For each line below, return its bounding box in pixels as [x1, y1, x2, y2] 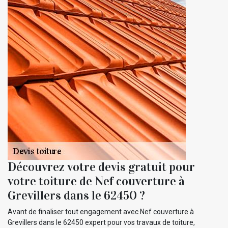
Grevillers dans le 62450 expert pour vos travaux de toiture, [8, 218, 195, 226]
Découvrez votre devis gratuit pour [8, 159, 195, 175]
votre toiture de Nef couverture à [8, 173, 185, 189]
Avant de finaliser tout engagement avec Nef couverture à [8, 207, 194, 216]
